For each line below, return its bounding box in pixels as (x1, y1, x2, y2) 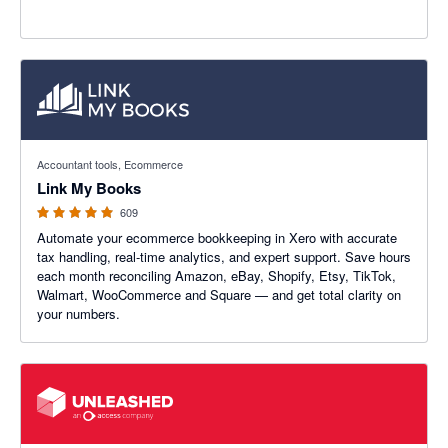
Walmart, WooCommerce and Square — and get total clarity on (37, 285, 401, 304)
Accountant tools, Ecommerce (37, 156, 183, 172)
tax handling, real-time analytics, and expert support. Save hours (37, 247, 411, 266)
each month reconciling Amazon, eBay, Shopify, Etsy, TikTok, (37, 266, 396, 285)
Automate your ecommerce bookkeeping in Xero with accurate (37, 228, 397, 247)
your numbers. (37, 304, 120, 323)
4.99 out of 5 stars (21, 140, 127, 159)
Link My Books (37, 177, 141, 199)
